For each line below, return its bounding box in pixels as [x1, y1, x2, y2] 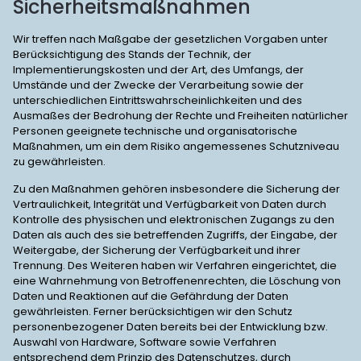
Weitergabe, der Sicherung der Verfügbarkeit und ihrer [13, 243, 301, 258]
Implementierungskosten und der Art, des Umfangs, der [13, 62, 304, 77]
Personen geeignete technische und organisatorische [13, 123, 297, 139]
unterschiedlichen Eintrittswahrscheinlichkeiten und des [13, 93, 302, 108]
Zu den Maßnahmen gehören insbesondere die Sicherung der [13, 181, 340, 197]
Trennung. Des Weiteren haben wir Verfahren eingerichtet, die [13, 258, 337, 273]
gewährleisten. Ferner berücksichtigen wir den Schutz [13, 304, 293, 319]
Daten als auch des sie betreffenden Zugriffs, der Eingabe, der [13, 227, 338, 243]
